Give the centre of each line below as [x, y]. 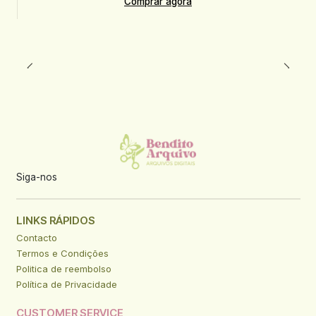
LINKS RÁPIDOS [55, 221]
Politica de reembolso [63, 268]
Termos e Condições [62, 253]
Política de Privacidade [66, 284]
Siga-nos [36, 177]
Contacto [36, 237]
